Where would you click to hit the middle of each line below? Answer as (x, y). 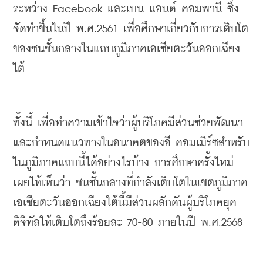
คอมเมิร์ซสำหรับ (213, 143)
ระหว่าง (30, 9)
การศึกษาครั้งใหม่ (194, 163)
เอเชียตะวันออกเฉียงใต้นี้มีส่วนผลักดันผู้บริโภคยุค (125, 203)
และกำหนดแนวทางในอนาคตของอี (92, 143)
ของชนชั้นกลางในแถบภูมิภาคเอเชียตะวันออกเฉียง (127, 49)
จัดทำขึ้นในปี (42, 29)
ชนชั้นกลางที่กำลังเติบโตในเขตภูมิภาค (162, 183)
